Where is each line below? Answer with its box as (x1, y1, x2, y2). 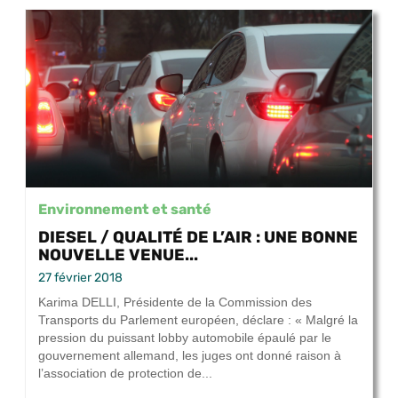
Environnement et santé (38, 201, 211, 218)
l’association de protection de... (38, 366, 212, 381)
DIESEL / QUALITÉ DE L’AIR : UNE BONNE (38, 227, 358, 247)
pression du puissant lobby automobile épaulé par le (38, 330, 331, 346)
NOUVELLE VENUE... (38, 245, 198, 265)
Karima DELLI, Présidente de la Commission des (38, 295, 312, 310)
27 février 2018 (38, 270, 123, 286)
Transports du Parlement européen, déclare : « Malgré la (38, 313, 358, 328)
